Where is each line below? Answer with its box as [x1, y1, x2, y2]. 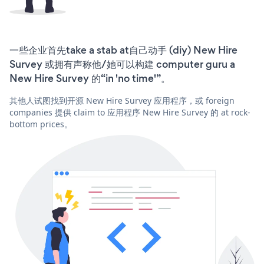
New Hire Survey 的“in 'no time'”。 [9, 71, 170, 85]
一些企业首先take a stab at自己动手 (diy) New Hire [9, 42, 237, 57]
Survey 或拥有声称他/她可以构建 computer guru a [9, 57, 235, 71]
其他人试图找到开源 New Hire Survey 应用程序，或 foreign [9, 94, 235, 106]
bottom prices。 [9, 118, 72, 130]
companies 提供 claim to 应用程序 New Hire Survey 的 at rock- [9, 106, 250, 118]
